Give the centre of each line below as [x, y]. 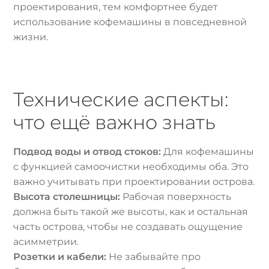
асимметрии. [46, 242]
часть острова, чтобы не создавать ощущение [128, 227]
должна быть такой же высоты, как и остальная [131, 212]
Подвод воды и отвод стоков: [87, 152]
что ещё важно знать [115, 122]
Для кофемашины [208, 152]
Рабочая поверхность [176, 197]
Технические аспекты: [121, 99]
